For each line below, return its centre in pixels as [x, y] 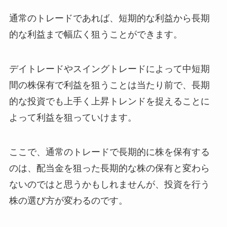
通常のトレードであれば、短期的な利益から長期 [109, 18]
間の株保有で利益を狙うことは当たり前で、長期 [109, 85]
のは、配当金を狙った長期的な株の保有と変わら [109, 168]
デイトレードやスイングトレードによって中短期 [109, 69]
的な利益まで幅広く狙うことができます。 [96, 35]
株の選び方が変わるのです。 [68, 200]
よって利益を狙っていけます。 [73, 117]
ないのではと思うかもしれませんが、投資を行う [109, 184]
